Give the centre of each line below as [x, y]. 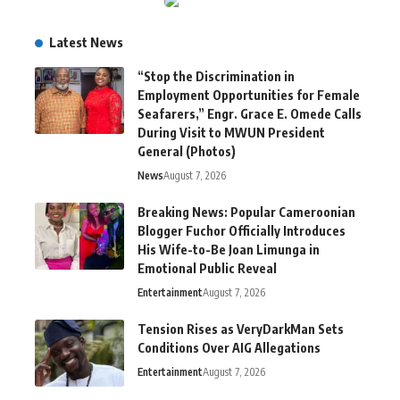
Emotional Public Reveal [207, 269]
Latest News [86, 42]
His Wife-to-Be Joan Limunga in [229, 250]
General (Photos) [187, 152]
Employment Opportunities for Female [249, 96]
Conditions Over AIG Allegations [229, 348]
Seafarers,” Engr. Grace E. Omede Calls [250, 114]
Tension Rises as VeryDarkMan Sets [241, 329]
